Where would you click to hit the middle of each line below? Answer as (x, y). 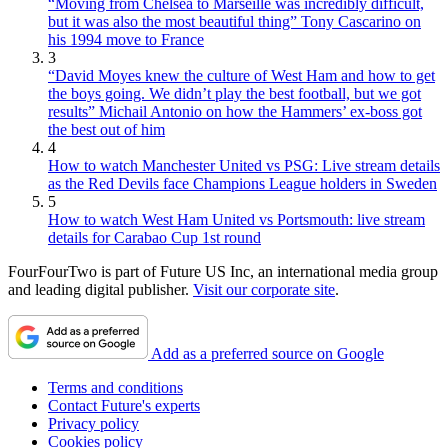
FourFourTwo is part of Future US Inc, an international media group (223, 272)
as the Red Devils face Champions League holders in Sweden (242, 184)
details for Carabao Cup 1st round (154, 238)
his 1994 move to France (126, 40)
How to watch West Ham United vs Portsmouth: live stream (236, 220)
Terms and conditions (115, 388)
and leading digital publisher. (100, 290)
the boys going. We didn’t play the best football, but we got (234, 94)
